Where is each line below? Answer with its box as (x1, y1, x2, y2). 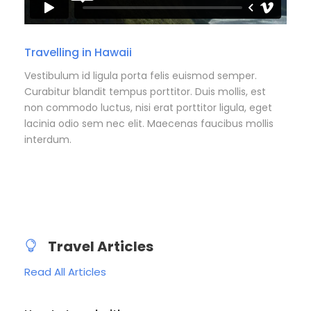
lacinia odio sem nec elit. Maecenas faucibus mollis (24, 116, 274, 131)
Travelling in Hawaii (24, 44, 132, 60)
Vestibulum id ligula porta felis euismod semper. (24, 68, 257, 83)
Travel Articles (48, 236, 153, 256)
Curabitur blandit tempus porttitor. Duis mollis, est (24, 84, 266, 99)
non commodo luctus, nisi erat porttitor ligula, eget (24, 100, 272, 115)
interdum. (24, 132, 72, 146)
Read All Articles (24, 264, 106, 279)
